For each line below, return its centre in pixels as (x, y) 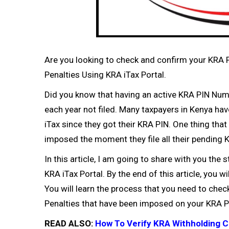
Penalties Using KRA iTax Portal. (105, 75)
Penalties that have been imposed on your (125, 203)
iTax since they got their (91, 124)
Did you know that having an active (111, 95)
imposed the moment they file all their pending (134, 139)
